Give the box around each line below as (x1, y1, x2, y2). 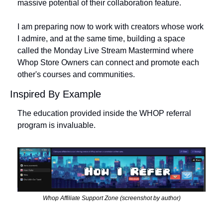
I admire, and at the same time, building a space (17, 34, 185, 43)
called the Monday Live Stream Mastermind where (17, 46, 194, 55)
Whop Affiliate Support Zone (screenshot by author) (42, 194, 181, 202)
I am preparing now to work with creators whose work (17, 22, 204, 31)
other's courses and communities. (17, 70, 137, 79)
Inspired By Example (10, 89, 101, 100)
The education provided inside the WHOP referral (17, 109, 191, 118)
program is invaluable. (17, 121, 100, 130)
